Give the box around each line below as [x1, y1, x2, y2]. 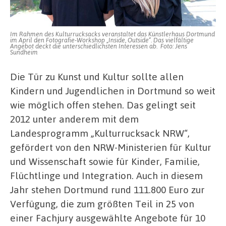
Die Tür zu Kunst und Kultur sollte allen [10, 70, 184, 83]
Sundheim [10, 47, 38, 56]
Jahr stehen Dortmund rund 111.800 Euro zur [10, 183, 205, 196]
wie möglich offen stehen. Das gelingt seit [10, 98, 196, 111]
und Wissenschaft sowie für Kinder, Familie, [10, 154, 200, 167]
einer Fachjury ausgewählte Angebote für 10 [10, 211, 205, 224]
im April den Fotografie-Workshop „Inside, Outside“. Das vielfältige [10, 35, 194, 44]
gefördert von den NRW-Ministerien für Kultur [10, 140, 211, 153]
